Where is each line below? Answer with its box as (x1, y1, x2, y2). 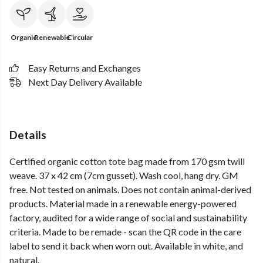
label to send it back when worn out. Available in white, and (9, 240, 243, 252)
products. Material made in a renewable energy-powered (9, 198, 237, 210)
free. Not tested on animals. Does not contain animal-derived (9, 184, 251, 195)
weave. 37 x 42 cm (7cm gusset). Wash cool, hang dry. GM (9, 170, 238, 181)
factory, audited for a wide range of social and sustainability (9, 212, 247, 224)
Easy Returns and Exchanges (28, 62, 141, 73)
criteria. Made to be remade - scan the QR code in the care (9, 226, 241, 238)
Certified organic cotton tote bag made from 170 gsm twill (9, 156, 245, 167)
